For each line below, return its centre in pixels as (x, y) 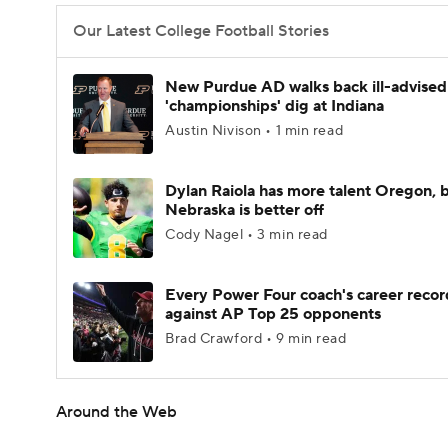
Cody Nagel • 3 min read (246, 235)
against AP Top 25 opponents (273, 314)
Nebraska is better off (244, 210)
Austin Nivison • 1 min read (254, 131)
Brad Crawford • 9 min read (256, 339)
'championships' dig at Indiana (274, 106)
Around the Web (116, 412)
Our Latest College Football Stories (201, 31)
